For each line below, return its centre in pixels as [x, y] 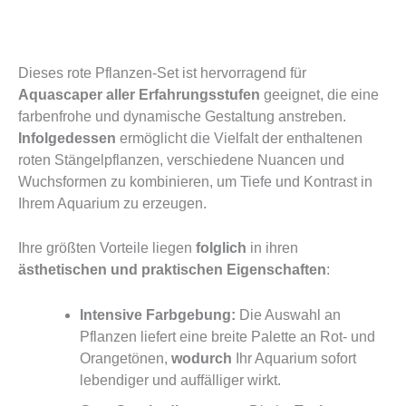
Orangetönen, [126, 358]
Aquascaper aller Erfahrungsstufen [139, 94]
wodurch [202, 358]
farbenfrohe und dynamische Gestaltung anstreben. [182, 116]
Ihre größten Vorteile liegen [107, 248]
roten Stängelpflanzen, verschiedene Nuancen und [181, 159]
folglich [221, 248]
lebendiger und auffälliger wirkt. [180, 380]
